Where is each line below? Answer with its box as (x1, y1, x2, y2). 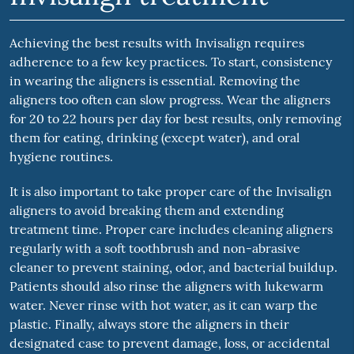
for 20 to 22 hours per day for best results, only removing (9, 111, 341, 127)
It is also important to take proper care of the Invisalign (9, 183, 332, 200)
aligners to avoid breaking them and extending (9, 202, 284, 219)
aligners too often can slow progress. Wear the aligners (9, 92, 330, 108)
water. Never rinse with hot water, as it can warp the (9, 297, 318, 314)
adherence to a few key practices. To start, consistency (9, 54, 332, 70)
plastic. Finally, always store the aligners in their (9, 316, 289, 333)
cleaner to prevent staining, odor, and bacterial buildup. (9, 259, 337, 276)
